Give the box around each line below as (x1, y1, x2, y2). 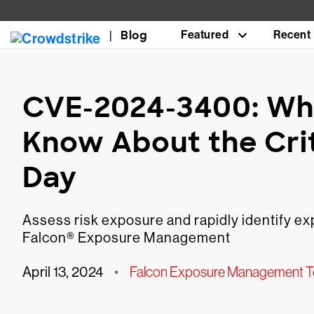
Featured (181, 28, 228, 41)
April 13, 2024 (22, 264, 104, 280)
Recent (273, 28, 310, 41)
